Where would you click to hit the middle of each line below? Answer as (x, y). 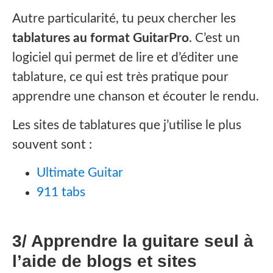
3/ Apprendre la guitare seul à (133, 241)
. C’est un (214, 38)
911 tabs (61, 193)
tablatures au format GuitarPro (101, 38)
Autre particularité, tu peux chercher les (124, 19)
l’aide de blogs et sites (105, 261)
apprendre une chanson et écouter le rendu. (136, 97)
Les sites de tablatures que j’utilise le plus (127, 125)
